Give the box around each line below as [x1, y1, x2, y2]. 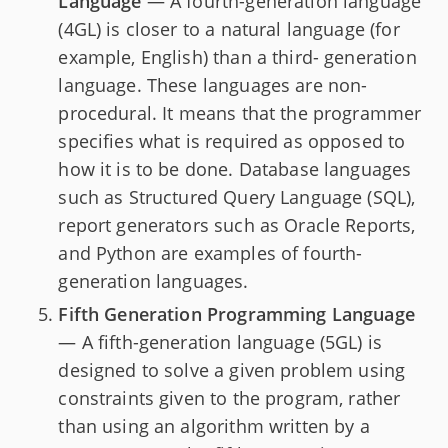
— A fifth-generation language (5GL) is [58, 329, 383, 354]
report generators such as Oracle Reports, [58, 213, 416, 238]
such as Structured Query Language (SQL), [58, 185, 416, 210]
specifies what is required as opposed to [58, 129, 406, 154]
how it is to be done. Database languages [58, 157, 412, 182]
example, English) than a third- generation [58, 45, 417, 70]
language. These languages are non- [58, 73, 368, 98]
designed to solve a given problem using [58, 357, 406, 382]
